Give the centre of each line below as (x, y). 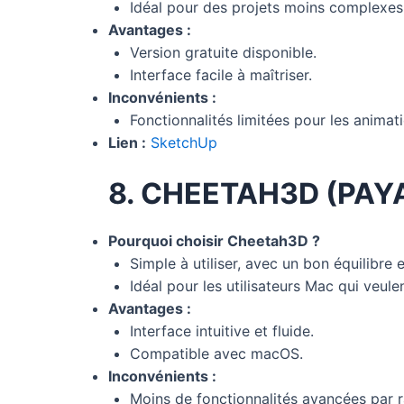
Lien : (127, 142)
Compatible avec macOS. (216, 353)
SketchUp (184, 142)
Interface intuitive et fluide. (222, 331)
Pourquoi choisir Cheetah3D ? (214, 240)
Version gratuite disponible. (223, 52)
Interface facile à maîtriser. (221, 74)
